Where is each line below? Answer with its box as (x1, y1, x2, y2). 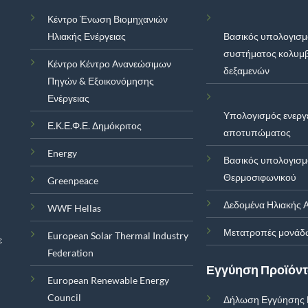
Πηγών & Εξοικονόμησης (47, 75, 154, 87)
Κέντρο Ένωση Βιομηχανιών (47, 13, 168, 25)
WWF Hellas (47, 202, 101, 214)
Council (47, 291, 81, 304)
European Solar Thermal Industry (47, 230, 188, 242)
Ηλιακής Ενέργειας (47, 30, 126, 43)
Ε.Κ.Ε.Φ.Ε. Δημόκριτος (47, 120, 142, 132)
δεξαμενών (223, 65, 270, 77)
